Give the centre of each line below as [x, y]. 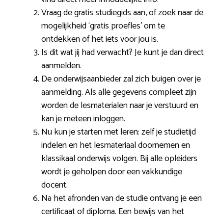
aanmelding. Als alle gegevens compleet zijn [119, 92]
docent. [55, 185]
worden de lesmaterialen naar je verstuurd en [120, 105]
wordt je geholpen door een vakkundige [112, 172]
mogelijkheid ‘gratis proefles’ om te [103, 26]
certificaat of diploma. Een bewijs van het [113, 211]
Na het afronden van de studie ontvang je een [122, 198]
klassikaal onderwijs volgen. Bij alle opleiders [119, 158]
